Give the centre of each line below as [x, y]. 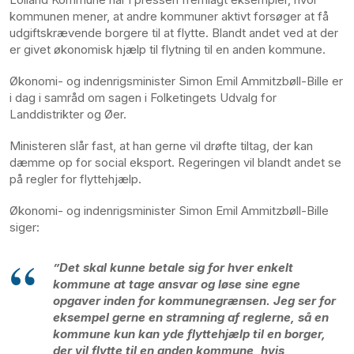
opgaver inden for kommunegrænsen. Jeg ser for [194, 300]
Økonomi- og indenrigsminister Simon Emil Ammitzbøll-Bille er [176, 81]
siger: [24, 227]
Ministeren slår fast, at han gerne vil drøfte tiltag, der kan [161, 145]
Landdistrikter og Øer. [68, 115]
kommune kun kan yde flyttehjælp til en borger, [189, 333]
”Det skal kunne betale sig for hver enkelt [173, 267]
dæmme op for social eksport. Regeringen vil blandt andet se [175, 162]
